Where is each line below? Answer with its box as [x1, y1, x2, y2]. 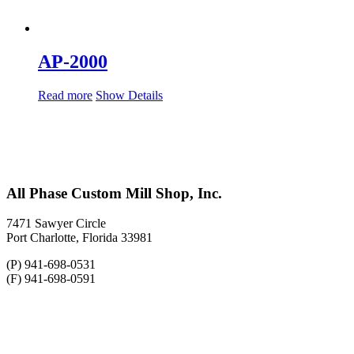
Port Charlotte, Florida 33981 [6, 231, 153, 245]
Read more [38, 88, 92, 102]
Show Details [96, 88, 163, 102]
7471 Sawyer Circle [6, 217, 106, 231]
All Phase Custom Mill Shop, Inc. [6, 184, 222, 201]
